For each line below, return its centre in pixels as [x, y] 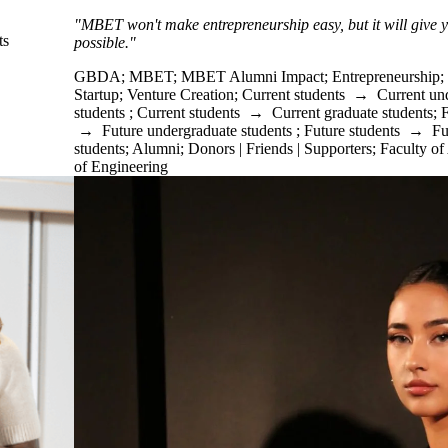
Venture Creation [180, 94]
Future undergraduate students [197, 130]
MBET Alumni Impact [252, 76]
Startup [96, 94]
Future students [352, 130]
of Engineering [121, 166]
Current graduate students [352, 112]
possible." [105, 42]
